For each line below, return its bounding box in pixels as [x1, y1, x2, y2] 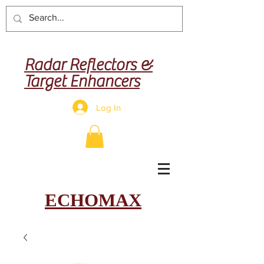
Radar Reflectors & [24, 55, 153, 74]
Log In [96, 102, 121, 113]
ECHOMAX [45, 190, 141, 211]
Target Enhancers [24, 72, 140, 91]
